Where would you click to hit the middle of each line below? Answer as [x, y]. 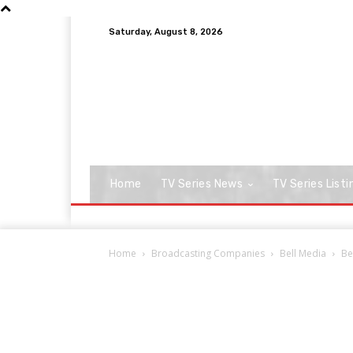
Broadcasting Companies [208, 253]
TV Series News [202, 184]
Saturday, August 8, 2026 [166, 32]
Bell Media [303, 253]
